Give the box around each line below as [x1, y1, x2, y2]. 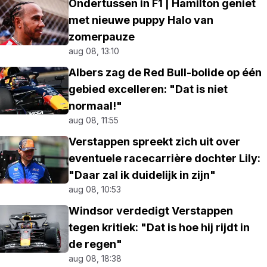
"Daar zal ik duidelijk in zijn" [69, 169, 216, 181]
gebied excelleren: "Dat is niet [69, 83, 228, 95]
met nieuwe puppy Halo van [69, 14, 214, 26]
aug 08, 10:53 [69, 184, 122, 194]
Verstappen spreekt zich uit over [69, 135, 241, 148]
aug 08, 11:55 [69, 115, 119, 125]
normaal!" [69, 100, 123, 112]
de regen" [69, 238, 123, 250]
